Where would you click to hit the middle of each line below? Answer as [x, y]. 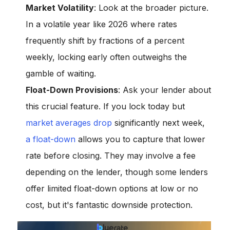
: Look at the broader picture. [151, 8]
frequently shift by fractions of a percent [105, 41]
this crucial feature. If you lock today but [105, 107]
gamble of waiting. [61, 74]
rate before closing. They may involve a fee [111, 156]
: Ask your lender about [165, 90]
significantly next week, [158, 123]
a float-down [51, 139]
